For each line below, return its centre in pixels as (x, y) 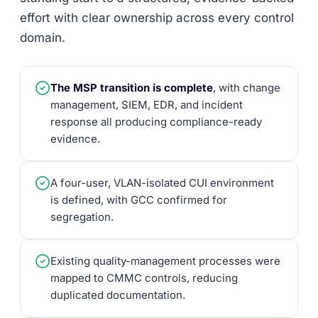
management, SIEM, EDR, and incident (147, 105)
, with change (247, 88)
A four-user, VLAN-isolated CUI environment (162, 183)
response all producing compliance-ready (156, 122)
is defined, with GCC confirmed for (139, 200)
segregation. (82, 217)
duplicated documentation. (118, 295)
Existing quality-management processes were (165, 261)
